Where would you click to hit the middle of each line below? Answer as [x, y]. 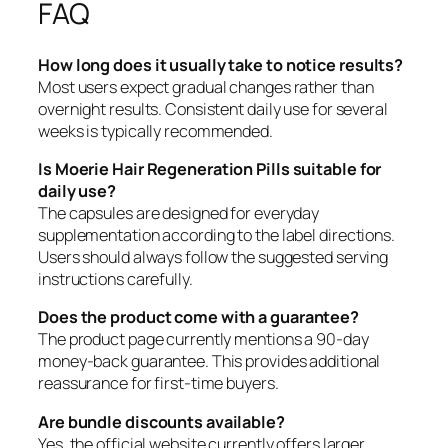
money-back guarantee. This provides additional [209, 361]
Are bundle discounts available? [161, 421]
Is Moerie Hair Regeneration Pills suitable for [210, 169]
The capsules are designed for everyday [179, 213]
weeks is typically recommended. [155, 130]
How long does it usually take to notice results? [221, 64]
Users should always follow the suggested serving [213, 257]
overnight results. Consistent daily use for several [213, 108]
